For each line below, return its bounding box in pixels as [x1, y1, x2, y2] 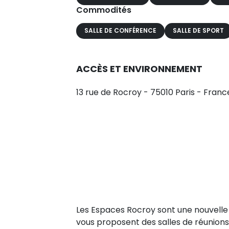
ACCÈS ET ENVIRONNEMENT [76, 62, 202, 75]
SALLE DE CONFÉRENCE [84, 26, 156, 35]
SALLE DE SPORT [173, 26, 224, 35]
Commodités [76, 4, 131, 16]
